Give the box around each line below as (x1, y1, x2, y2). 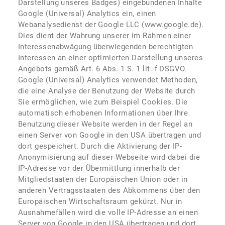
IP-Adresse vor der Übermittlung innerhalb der (18, 164, 180, 173)
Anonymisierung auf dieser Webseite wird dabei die (18, 153, 200, 162)
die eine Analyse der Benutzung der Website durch (18, 86, 195, 95)
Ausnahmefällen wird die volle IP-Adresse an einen (18, 208, 198, 217)
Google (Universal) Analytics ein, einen (18, 9, 156, 18)
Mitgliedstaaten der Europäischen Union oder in (18, 175, 188, 184)
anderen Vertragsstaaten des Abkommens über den (18, 186, 200, 195)
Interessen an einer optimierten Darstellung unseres (18, 53, 203, 62)
